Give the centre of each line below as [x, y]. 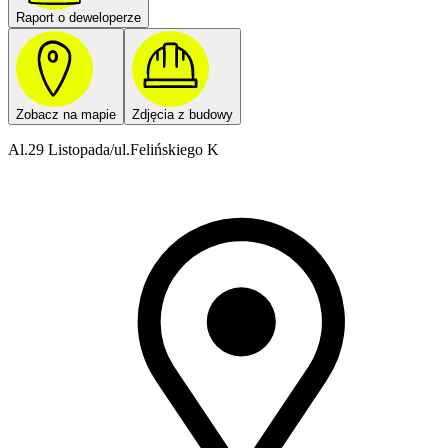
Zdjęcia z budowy [182, 115]
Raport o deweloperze [78, 17]
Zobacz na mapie [66, 115]
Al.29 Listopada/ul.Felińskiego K [113, 150]
